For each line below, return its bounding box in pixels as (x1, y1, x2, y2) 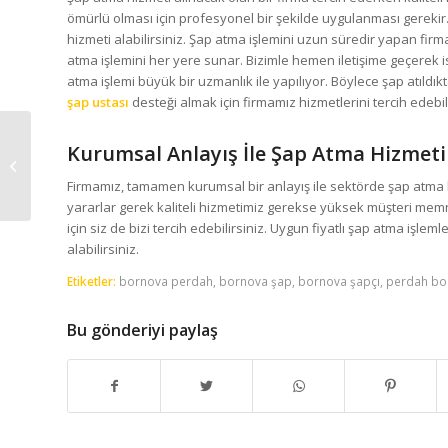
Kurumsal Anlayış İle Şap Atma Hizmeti (67, 139, 446, 167)
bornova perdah (119, 272, 213, 289)
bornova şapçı (298, 272, 380, 289)
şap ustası (67, 92, 132, 111)
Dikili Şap (35, 155, 89, 174)
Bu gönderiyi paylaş (67, 318, 218, 341)
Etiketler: (67, 272, 116, 289)
